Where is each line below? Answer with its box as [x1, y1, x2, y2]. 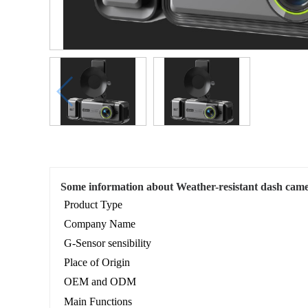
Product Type [64, 199, 122, 211]
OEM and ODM [64, 276, 136, 288]
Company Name [64, 218, 135, 230]
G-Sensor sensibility [64, 237, 151, 250]
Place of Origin [64, 256, 130, 269]
